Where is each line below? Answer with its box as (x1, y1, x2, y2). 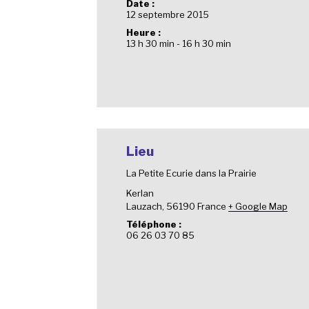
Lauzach (126, 201, 163, 212)
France (197, 201, 227, 212)
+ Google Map (228, 201, 288, 212)
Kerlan (126, 188, 154, 199)
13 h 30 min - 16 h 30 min (126, 38, 232, 49)
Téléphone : (126, 219, 182, 230)
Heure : (126, 27, 161, 38)
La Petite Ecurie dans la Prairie (126, 168, 257, 179)
